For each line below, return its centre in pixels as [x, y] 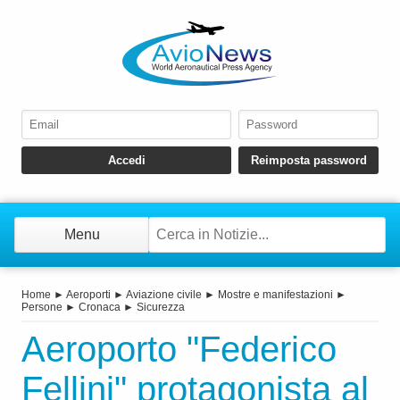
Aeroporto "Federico [179, 350]
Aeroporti [88, 295]
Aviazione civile [164, 295]
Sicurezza [161, 308]
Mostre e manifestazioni [275, 295]
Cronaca [100, 308]
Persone [42, 308]
